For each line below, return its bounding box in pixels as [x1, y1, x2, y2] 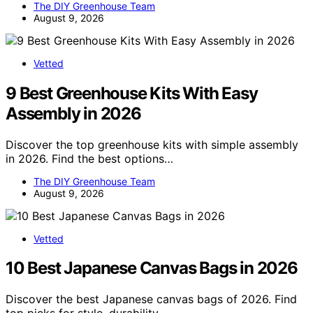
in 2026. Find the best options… [6, 151, 173, 166]
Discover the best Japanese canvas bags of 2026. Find [6, 292, 297, 307]
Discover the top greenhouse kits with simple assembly [6, 137, 298, 152]
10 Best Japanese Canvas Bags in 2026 [6, 258, 298, 279]
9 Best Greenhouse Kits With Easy [6, 82, 258, 103]
